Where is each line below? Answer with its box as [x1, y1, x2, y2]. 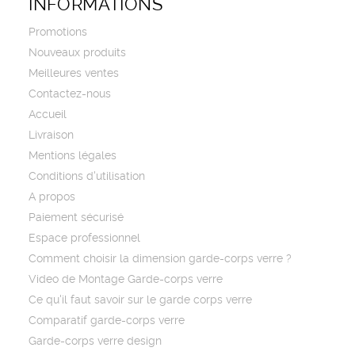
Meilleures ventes [29, 68, 120, 80]
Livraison [29, 130, 74, 142]
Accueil [29, 109, 67, 121]
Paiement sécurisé [29, 212, 124, 224]
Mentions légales [29, 151, 117, 162]
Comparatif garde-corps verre [29, 315, 185, 327]
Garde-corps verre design [29, 336, 162, 348]
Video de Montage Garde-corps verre [29, 274, 223, 286]
